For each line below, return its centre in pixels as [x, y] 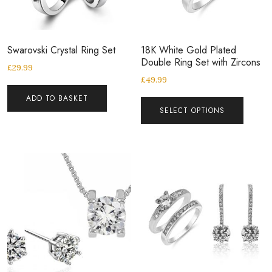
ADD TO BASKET [57, 99]
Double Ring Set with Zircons [201, 63]
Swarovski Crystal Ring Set [61, 50]
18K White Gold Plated [189, 50]
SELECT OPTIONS [192, 111]
